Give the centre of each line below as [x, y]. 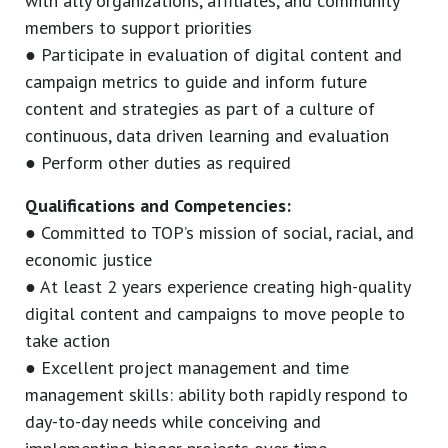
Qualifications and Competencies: [158, 206]
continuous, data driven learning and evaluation [207, 136]
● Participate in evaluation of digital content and [213, 55]
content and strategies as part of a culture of [200, 109]
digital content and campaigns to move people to [215, 314]
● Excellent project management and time [187, 368]
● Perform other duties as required [158, 163]
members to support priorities [138, 28]
